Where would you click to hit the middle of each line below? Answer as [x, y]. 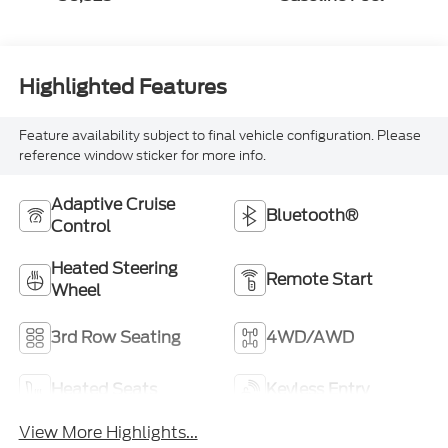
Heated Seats [103, 389]
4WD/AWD [310, 337]
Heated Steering [114, 268]
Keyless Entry [317, 389]
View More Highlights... [108, 432]
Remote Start [319, 279]
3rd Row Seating [115, 337]
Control [80, 226]
